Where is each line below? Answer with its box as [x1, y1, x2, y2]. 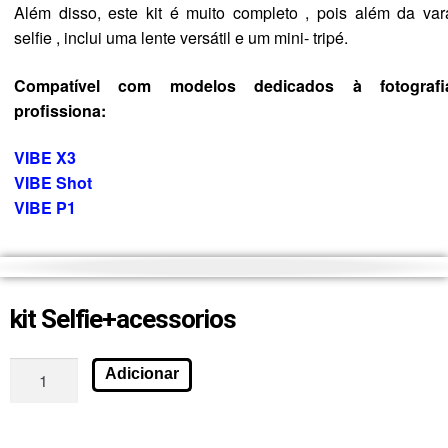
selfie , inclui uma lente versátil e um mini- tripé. [14, 25, 348, 49]
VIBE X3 [14, 146, 76, 170]
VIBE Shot [14, 171, 92, 195]
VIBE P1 [14, 196, 76, 220]
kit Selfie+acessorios [10, 303, 236, 334]
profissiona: [14, 98, 106, 122]
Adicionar [104, 364, 179, 382]
